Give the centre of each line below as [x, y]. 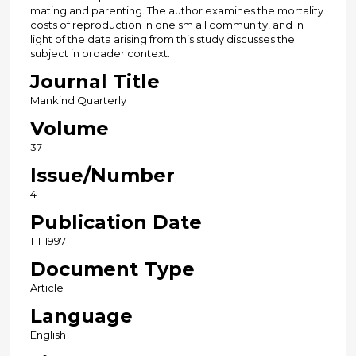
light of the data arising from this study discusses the [162, 39]
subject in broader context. [100, 54]
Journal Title [95, 82]
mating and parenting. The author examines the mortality [176, 11]
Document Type [112, 269]
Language [81, 316]
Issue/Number [102, 176]
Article [46, 288]
